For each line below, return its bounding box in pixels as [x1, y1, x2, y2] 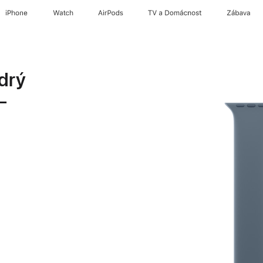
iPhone [5, 9, 28, 17]
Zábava [226, 9, 251, 17]
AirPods [97, 9, 124, 17]
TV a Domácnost [148, 9, 202, 17]
